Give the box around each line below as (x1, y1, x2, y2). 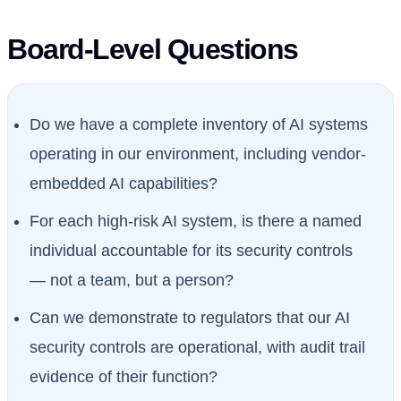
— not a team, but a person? (30, 271, 234, 290)
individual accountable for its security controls (30, 242, 353, 260)
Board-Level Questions (7, 33, 298, 66)
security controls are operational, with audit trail (30, 337, 365, 356)
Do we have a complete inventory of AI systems (30, 115, 368, 134)
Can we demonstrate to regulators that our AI (30, 308, 350, 327)
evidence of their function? (30, 367, 218, 386)
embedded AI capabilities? (30, 175, 218, 193)
